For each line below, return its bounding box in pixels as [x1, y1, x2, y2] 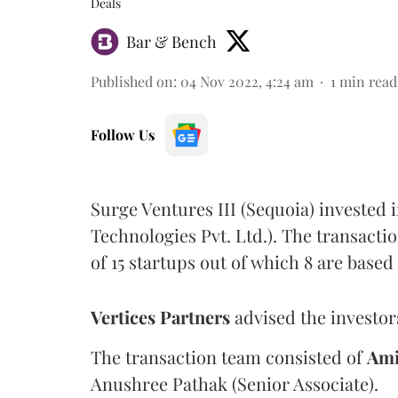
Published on [91, 71, 173, 91]
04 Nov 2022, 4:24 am [180, 71, 314, 91]
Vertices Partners [91, 304, 230, 329]
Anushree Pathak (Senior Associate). [91, 370, 378, 395]
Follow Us [91, 124, 155, 144]
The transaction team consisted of [91, 344, 367, 369]
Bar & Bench [126, 30, 217, 52]
